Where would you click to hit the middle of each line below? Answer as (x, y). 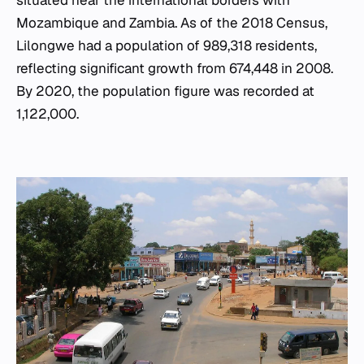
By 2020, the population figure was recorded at (165, 91)
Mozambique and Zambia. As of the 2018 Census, (172, 23)
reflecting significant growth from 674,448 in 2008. (175, 69)
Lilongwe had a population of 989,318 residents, (167, 46)
